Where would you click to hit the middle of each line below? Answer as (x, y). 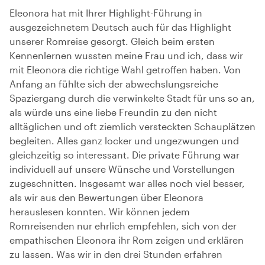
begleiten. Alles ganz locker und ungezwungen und (124, 140)
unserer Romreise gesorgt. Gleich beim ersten (112, 41)
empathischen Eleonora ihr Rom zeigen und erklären (127, 240)
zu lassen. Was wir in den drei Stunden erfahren (116, 254)
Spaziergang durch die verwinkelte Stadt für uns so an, (132, 98)
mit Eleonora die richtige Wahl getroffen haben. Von (125, 69)
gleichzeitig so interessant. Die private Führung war (125, 154)
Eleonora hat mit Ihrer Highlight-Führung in (106, 12)
